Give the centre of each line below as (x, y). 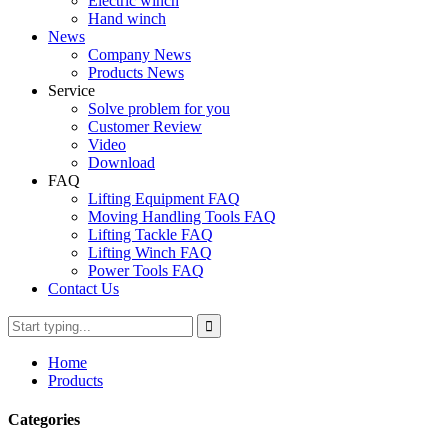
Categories (44, 420)
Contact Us (83, 288)
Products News (136, 72)
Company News (139, 54)
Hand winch (127, 18)
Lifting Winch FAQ (150, 252)
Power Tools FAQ (146, 270)
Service (71, 90)
